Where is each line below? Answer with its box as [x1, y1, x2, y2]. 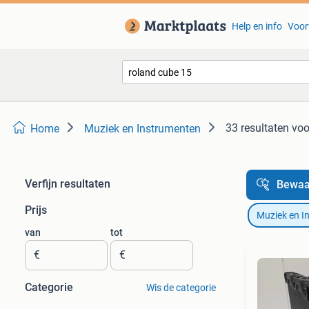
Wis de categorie [146, 282, 216, 293]
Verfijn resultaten [25, 177, 110, 190]
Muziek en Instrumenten [84, 122, 201, 135]
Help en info [231, 21, 282, 32]
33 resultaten [226, 121, 289, 134]
